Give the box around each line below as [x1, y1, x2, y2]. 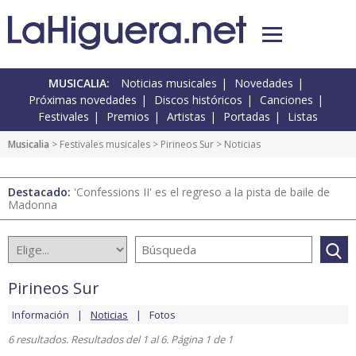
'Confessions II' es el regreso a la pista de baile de [74, 184, 330, 200]
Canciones [260, 92, 313, 108]
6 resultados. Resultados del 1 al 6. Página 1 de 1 [8, 332, 233, 347]
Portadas [223, 109, 270, 125]
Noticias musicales [121, 75, 217, 91]
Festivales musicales [60, 137, 150, 152]
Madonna [8, 197, 57, 213]
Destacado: [8, 184, 74, 200]
